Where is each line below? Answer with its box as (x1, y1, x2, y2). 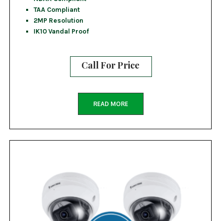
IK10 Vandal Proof (33, 27, 89, 35)
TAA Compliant (33, 5, 80, 13)
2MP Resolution (33, 16, 83, 24)
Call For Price (81, 59, 140, 72)
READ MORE (93, 100, 128, 108)
